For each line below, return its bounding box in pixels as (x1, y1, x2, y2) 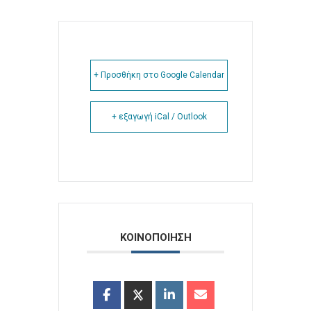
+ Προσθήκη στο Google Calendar (94, 70, 224, 80)
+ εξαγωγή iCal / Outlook (111, 112, 207, 121)
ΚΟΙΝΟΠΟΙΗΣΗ (119, 231, 192, 244)
